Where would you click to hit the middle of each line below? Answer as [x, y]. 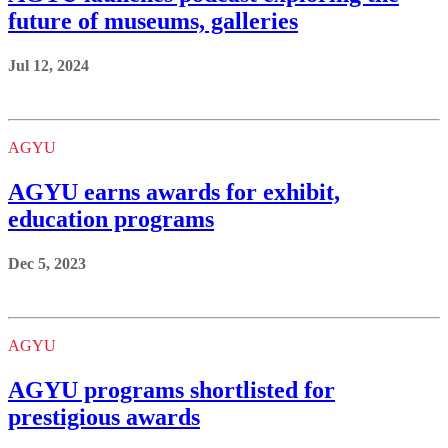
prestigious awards [104, 416]
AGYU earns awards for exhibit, [174, 192]
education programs [111, 219]
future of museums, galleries [153, 21]
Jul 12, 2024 [48, 66]
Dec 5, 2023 [47, 263]
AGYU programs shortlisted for [171, 389]
